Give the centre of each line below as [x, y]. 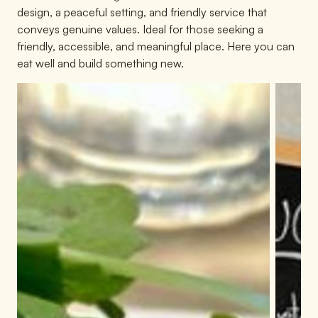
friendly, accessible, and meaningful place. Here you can [156, 46]
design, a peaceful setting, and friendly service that [142, 12]
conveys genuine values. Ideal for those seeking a [140, 29]
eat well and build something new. [100, 64]
